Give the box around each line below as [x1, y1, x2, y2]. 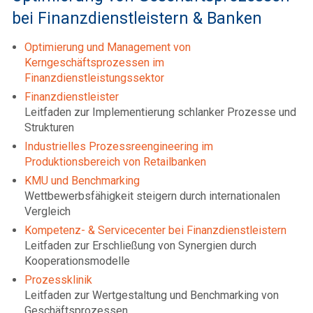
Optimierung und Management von [24, 40, 191, 54]
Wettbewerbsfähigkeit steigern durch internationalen [24, 189, 280, 203]
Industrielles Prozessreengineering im [24, 139, 213, 153]
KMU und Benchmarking [24, 173, 140, 187]
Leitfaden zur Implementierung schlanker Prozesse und [24, 105, 296, 119]
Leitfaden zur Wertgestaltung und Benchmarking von [24, 288, 279, 302]
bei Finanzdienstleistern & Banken [12, 8, 262, 28]
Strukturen [24, 120, 74, 134]
